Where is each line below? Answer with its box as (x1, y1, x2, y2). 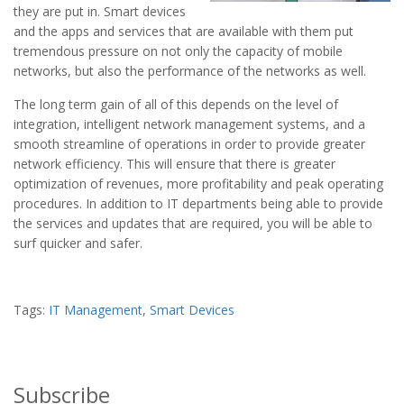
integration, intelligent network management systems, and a (14, 115, 365, 133)
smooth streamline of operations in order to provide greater (14, 135, 365, 153)
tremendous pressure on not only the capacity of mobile (14, 42, 343, 60)
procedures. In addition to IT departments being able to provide (14, 195, 383, 213)
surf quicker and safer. (14, 234, 142, 252)
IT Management (49, 301, 142, 319)
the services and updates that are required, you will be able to (14, 215, 372, 233)
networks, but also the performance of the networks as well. (14, 62, 366, 80)
